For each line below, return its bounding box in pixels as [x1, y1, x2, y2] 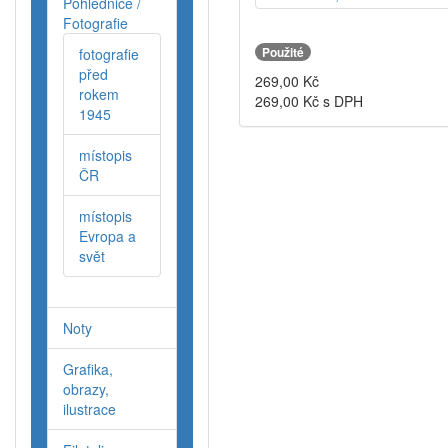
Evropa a [79, 226, 136, 247]
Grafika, [63, 359, 113, 380]
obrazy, [63, 379, 109, 400]
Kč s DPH [299, 90, 363, 111]
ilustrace [63, 399, 116, 420]
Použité [262, 42, 304, 61]
